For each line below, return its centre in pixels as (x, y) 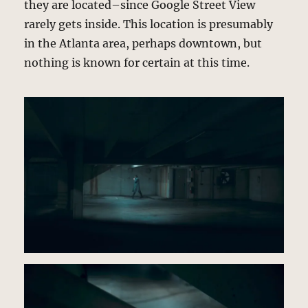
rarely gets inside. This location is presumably (149, 24)
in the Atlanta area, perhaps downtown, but (143, 43)
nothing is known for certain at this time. (137, 62)
